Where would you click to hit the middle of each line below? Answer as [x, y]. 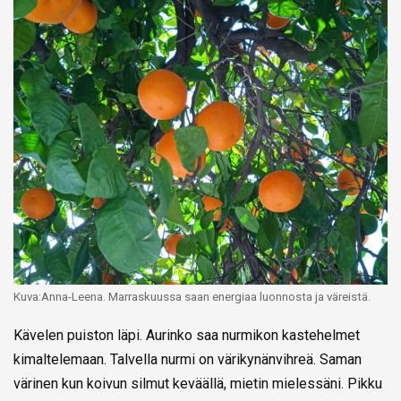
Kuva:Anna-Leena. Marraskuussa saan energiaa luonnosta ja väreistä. [192, 296]
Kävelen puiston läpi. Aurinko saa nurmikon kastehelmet [187, 335]
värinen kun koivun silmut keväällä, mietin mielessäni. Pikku [198, 383]
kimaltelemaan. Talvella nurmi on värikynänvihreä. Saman [188, 359]
